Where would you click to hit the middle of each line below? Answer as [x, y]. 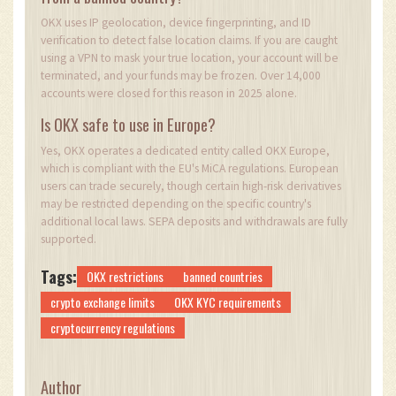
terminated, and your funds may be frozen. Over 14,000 [181, 75]
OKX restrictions [125, 276]
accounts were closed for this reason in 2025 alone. [169, 93]
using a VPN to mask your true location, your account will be [190, 57]
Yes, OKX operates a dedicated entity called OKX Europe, [185, 150]
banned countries [223, 276]
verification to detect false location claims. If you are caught [189, 40]
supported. [69, 239]
